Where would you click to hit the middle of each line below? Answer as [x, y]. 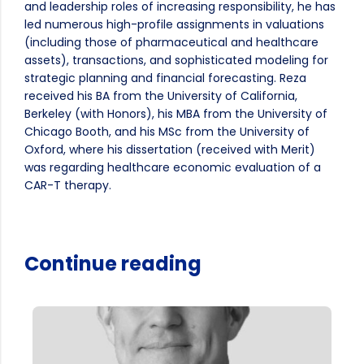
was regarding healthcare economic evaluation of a [173, 167]
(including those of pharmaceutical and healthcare [171, 42]
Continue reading [113, 264]
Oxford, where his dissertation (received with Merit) [170, 149]
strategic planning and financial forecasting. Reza [165, 78]
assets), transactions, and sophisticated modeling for [176, 60]
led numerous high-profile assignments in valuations [174, 24]
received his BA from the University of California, [161, 96]
